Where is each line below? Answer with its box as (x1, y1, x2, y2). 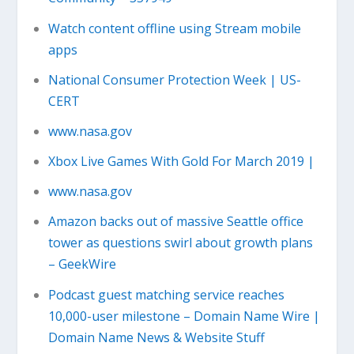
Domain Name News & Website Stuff (47, 328, 265, 346)
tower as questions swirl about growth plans (47, 234, 313, 252)
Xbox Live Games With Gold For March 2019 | (47, 153, 314, 171)
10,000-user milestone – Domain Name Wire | (47, 307, 320, 325)
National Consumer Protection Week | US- (47, 70, 301, 88)
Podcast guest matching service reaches (47, 285, 284, 303)
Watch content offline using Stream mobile (47, 19, 301, 37)
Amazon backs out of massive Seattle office (47, 213, 303, 231)
